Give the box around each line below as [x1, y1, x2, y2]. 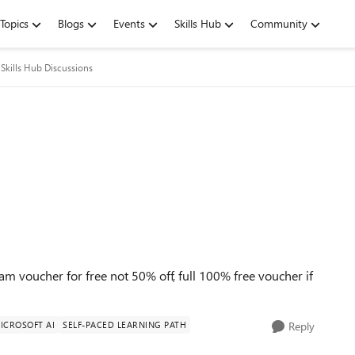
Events [113, 16, 145, 31]
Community [250, 16, 307, 31]
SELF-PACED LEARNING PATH [63, 319, 186, 330]
